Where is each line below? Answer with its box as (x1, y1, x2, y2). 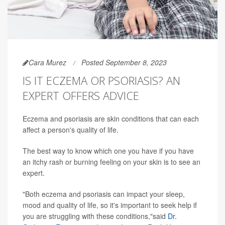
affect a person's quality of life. (23, 125, 119, 135)
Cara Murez (29, 57, 66, 68)
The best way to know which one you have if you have (23, 146, 194, 156)
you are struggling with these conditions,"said (23, 211, 168, 221)
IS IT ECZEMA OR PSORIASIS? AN (23, 73, 180, 88)
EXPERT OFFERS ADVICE (23, 88, 139, 103)
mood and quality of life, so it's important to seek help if (23, 200, 197, 210)
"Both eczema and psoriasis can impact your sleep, (23, 189, 185, 199)
